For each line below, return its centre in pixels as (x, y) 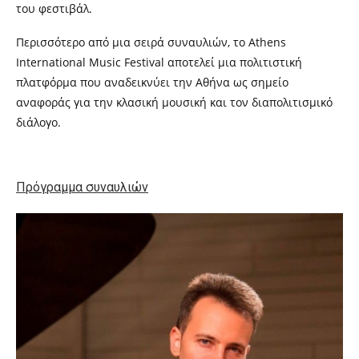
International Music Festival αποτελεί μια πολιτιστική (159, 62)
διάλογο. (38, 122)
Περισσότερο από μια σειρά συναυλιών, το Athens (151, 42)
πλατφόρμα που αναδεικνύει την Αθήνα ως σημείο (152, 82)
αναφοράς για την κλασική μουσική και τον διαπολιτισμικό (174, 102)
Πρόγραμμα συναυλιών (82, 187)
